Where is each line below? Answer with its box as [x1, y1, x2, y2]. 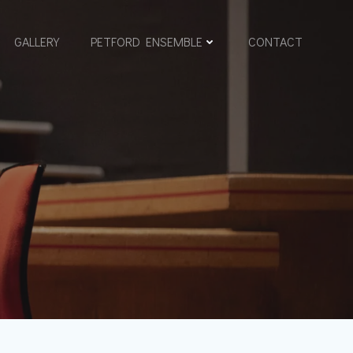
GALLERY [14, 33, 59, 50]
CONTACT [248, 33, 303, 50]
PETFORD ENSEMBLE [91, 33, 203, 50]
